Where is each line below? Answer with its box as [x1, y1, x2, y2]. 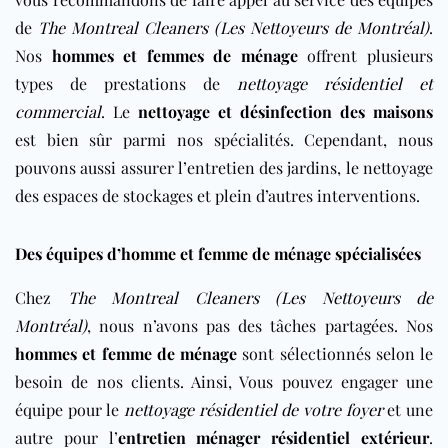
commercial [15, 100, 101, 122]
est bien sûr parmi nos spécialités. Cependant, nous [15, 128, 433, 150]
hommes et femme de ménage [15, 342, 237, 364]
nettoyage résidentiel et [237, 72, 433, 94]
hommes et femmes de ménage [51, 44, 298, 66]
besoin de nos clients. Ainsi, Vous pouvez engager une [15, 370, 433, 392]
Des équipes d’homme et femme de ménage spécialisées [15, 242, 421, 264]
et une [382, 398, 434, 420]
